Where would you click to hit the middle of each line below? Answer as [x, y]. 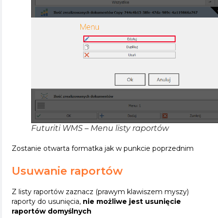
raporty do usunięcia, [47, 201]
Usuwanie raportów [67, 171]
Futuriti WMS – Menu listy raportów [100, 128]
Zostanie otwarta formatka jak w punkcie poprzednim [103, 148]
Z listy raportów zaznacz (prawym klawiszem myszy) [100, 191]
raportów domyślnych [52, 211]
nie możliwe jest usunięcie [132, 201]
